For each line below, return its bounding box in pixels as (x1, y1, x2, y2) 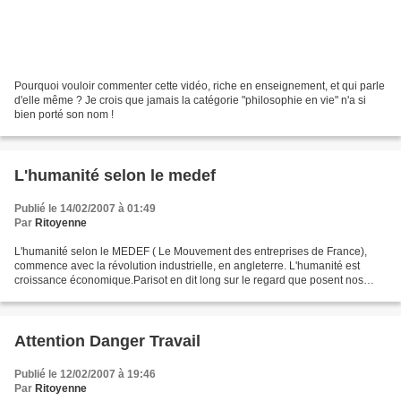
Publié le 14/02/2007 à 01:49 (14, 201, 156, 215)
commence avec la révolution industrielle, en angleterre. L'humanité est (14, 259, 360, 272)
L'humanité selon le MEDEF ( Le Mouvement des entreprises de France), (14, 244, 367, 258)
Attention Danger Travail (14, 331, 200, 350)
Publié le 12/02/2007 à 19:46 (14, 367, 156, 380)
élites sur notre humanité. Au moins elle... (14, 287, 214, 301)
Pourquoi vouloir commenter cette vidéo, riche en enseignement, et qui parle (14, 79, 385, 92)
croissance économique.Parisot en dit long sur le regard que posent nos (14, 273, 363, 286)
